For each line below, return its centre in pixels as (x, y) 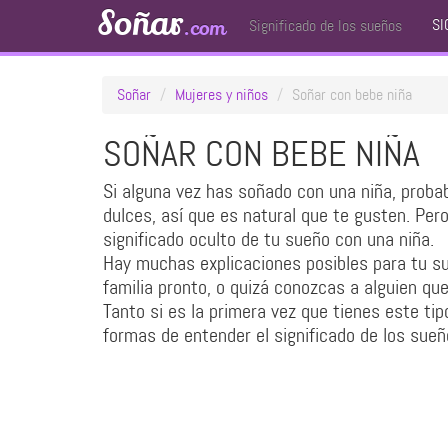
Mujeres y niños (221, 94)
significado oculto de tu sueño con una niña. (268, 239)
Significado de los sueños (325, 25)
